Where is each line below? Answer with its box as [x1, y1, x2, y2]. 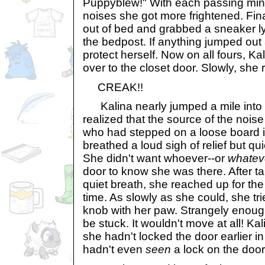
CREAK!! [83, 80, 143, 93]
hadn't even [83, 243, 146, 256]
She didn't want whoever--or [83, 152, 228, 165]
